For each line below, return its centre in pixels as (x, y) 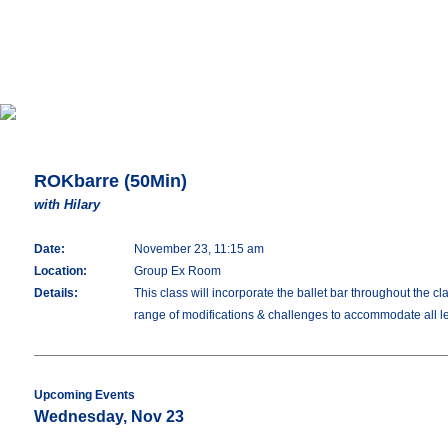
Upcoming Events (84, 395)
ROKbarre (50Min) (110, 181)
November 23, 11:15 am (199, 249)
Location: (60, 271)
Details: (56, 293)
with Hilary (67, 204)
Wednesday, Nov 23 (109, 416)
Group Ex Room (177, 271)
